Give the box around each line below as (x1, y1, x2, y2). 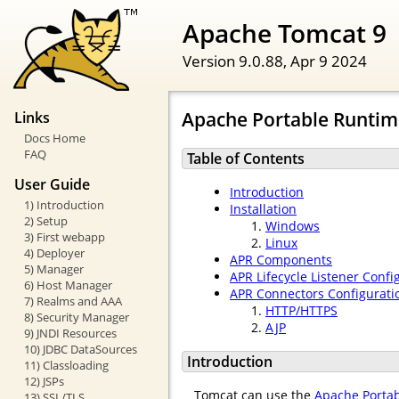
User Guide (14, 174, 90, 194)
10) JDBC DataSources (23, 340, 137, 357)
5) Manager (23, 260, 84, 277)
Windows (265, 217, 320, 235)
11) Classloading (23, 356, 109, 373)
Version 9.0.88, (183, 49, 290, 71)
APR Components (230, 251, 332, 269)
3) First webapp (23, 228, 105, 245)
